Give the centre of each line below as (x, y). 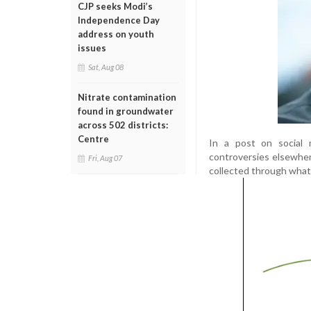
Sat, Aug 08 (106, 67)
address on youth (116, 34)
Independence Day (119, 20)
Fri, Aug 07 (105, 158)
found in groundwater (126, 111)
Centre (93, 139)
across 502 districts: (123, 125)
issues (92, 48)
